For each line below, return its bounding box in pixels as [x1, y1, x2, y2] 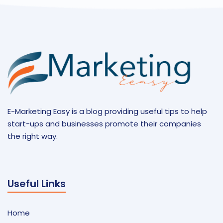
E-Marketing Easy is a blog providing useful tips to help [7, 106, 207, 117]
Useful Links [7, 177, 66, 191]
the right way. [7, 131, 58, 142]
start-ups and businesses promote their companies [7, 118, 201, 129]
